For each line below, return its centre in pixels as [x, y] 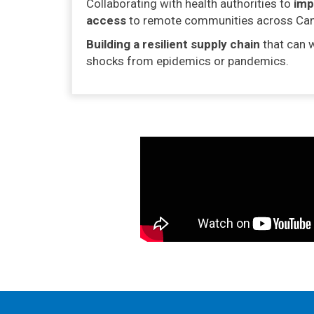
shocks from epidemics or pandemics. [187, 61]
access [106, 20]
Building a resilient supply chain [173, 44]
